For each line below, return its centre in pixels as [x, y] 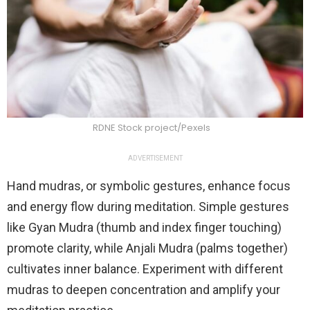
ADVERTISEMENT [155, 158]
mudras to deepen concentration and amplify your [144, 289]
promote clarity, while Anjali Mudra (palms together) [147, 248]
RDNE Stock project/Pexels [152, 127]
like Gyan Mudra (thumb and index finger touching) [144, 227]
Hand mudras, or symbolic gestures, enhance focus [149, 185]
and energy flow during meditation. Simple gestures [148, 206]
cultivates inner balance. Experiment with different [145, 268]
